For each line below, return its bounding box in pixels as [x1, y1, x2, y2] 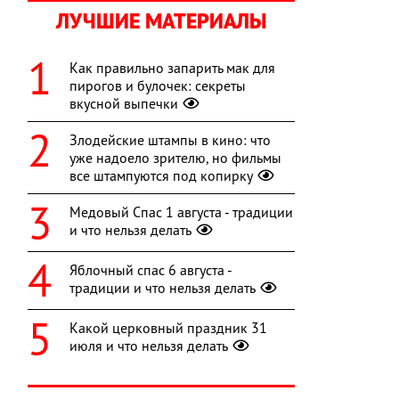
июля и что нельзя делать [69, 337, 228, 355]
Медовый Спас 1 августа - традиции [69, 203, 293, 222]
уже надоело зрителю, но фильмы [69, 149, 281, 167]
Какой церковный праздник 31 [69, 319, 267, 338]
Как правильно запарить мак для [69, 59, 275, 77]
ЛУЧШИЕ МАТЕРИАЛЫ [56, 7, 266, 36]
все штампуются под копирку [69, 167, 253, 185]
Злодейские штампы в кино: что [69, 131, 271, 150]
